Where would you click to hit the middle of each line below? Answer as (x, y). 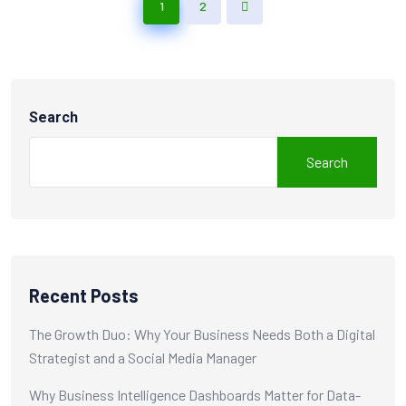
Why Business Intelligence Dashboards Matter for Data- (195, 394)
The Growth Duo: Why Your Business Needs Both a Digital (202, 333)
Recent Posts (84, 295)
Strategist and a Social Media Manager (143, 357)
